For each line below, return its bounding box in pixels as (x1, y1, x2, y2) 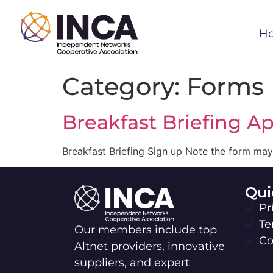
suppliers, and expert (74, 256, 190, 270)
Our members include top (74, 223, 217, 237)
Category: (62, 71, 186, 101)
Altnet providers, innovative (74, 239, 225, 253)
